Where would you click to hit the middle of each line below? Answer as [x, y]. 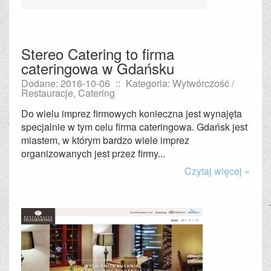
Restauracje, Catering [68, 93]
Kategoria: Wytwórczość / [180, 83]
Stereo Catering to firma [98, 54]
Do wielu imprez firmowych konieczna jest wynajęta [132, 113]
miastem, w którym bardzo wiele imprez [105, 140]
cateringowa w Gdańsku [98, 68]
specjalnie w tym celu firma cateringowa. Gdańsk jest [134, 127]
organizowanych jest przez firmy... [93, 153]
